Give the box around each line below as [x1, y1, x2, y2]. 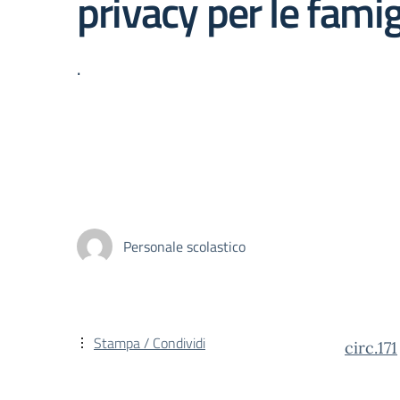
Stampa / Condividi [94, 332, 205, 354]
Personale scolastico [123, 235, 246, 257]
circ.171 [345, 337, 397, 358]
